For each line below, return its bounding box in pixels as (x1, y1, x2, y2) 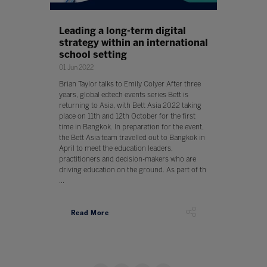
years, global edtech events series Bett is (58, 91, 188, 100)
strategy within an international (58, 37, 208, 49)
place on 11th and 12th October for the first (58, 112, 195, 121)
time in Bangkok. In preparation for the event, (58, 123, 204, 132)
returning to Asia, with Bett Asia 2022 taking (58, 101, 201, 110)
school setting (58, 49, 127, 61)
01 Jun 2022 (58, 64, 94, 72)
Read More (70, 209, 109, 217)
